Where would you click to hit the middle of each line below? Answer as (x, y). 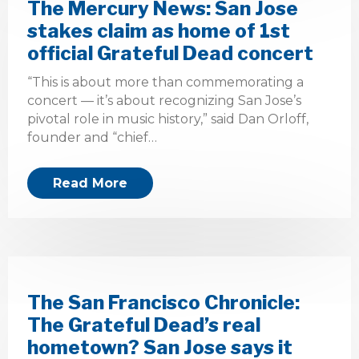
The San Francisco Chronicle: (163, 303)
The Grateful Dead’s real (144, 325)
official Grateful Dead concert (170, 53)
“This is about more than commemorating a (165, 82)
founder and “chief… (92, 137)
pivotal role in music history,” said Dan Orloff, (168, 119)
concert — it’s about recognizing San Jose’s (164, 101)
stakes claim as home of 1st (159, 31)
